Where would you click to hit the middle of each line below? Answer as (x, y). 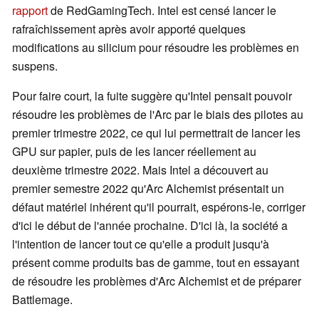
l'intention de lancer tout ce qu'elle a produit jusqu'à (141, 244)
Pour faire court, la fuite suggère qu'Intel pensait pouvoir (152, 96)
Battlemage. (42, 300)
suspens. (35, 66)
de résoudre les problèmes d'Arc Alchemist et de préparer (157, 281)
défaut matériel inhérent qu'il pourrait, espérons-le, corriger (159, 207)
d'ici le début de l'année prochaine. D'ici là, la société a (150, 226)
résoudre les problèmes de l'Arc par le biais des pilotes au (158, 115)
